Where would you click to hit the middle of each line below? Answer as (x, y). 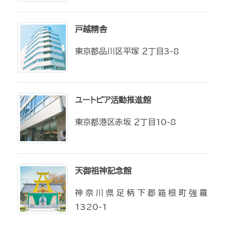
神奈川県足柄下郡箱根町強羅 (141, 193)
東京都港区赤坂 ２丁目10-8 (126, 122)
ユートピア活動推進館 (113, 100)
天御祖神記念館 (103, 171)
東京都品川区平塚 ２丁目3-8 (127, 51)
